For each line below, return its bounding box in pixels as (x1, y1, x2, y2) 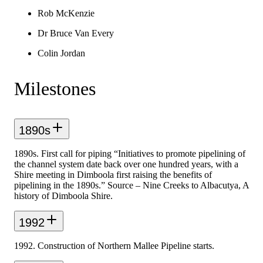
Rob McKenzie (38, 8, 95, 19)
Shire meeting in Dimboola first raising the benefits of (14, 169, 212, 180)
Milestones (14, 77, 96, 99)
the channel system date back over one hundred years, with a (14, 159, 238, 169)
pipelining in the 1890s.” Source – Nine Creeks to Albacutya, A (14, 180, 249, 190)
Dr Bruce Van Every (38, 28, 114, 39)
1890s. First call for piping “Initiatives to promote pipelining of (14, 148, 245, 159)
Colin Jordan (38, 48, 85, 59)
